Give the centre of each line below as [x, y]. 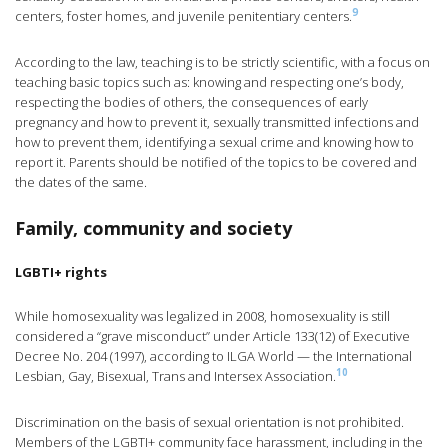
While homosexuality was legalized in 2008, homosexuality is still [202, 316]
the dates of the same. [81, 182]
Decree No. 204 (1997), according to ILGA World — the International [213, 356]
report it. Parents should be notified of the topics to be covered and [216, 162]
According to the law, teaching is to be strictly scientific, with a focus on [222, 62]
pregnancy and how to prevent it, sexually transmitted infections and [217, 122]
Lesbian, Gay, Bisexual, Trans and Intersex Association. [175, 376]
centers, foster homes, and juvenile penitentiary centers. [183, 16]
